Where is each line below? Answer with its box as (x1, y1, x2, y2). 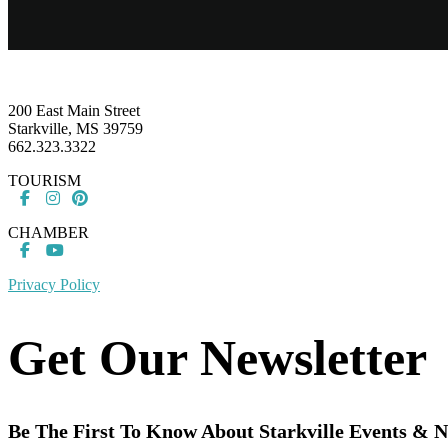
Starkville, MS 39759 (8, 120, 143, 138)
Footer (7, 49, 76, 76)
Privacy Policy (8, 276, 100, 294)
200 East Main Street (8, 102, 140, 120)
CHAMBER (8, 224, 89, 242)
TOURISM (8, 172, 81, 190)
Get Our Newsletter (8, 329, 427, 386)
